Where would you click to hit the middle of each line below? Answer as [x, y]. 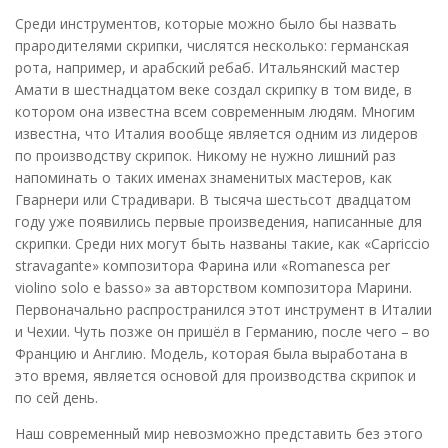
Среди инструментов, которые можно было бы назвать [206, 23]
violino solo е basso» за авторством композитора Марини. [213, 287]
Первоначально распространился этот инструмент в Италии [223, 309]
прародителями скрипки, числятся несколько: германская [212, 45]
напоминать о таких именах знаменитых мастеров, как [203, 177]
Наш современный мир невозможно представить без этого [219, 433]
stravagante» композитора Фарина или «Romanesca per [202, 265]
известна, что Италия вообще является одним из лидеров [216, 133]
